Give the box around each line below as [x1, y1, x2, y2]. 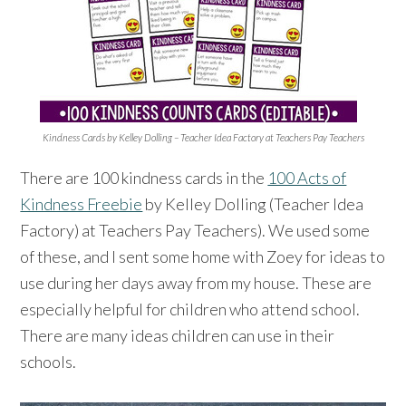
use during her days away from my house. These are [20, 272, 372, 293]
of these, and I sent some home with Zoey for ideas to [20, 246, 386, 266]
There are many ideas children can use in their [20, 324, 335, 345]
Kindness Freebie [20, 193, 143, 214]
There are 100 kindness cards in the [20, 167, 268, 188]
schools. [20, 351, 77, 372]
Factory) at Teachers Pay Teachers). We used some [20, 219, 371, 240]
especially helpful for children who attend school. [20, 298, 361, 319]
